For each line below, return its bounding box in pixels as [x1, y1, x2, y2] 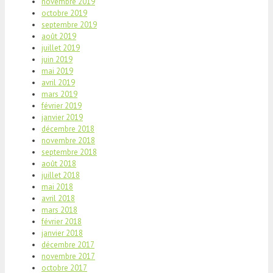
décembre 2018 [41, 123, 94, 134]
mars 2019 [41, 88, 77, 99]
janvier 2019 [41, 112, 83, 122]
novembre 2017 [41, 250, 95, 261]
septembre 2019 [41, 19, 97, 30]
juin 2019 [41, 54, 73, 65]
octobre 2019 [41, 7, 87, 18]
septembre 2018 [41, 146, 97, 157]
